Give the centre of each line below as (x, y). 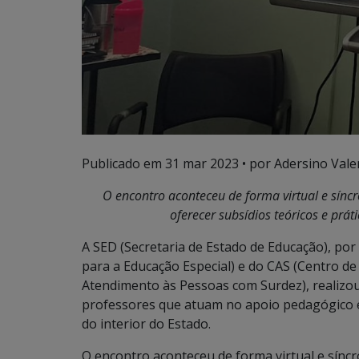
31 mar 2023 (202, 164)
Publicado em (123, 164)
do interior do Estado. (146, 324)
